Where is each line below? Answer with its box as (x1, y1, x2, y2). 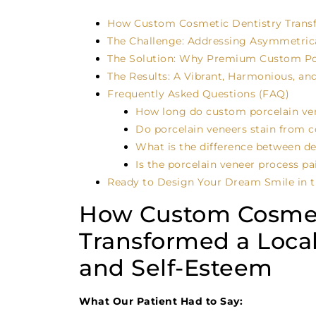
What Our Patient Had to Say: (79, 295, 243, 308)
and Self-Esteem (79, 254, 273, 282)
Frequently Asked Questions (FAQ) (107, 87, 289, 100)
